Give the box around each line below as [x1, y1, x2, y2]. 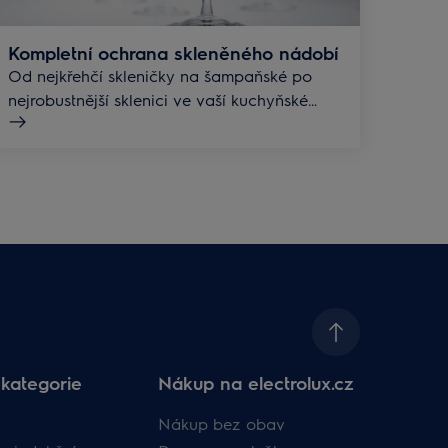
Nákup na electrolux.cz [158, 371, 355, 395]
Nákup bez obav [158, 413, 286, 435]
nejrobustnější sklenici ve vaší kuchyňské [8, 89, 308, 111]
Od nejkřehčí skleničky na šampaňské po [8, 65, 312, 87]
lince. [8, 113, 47, 135]
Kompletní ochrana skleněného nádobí [8, 41, 338, 65]
